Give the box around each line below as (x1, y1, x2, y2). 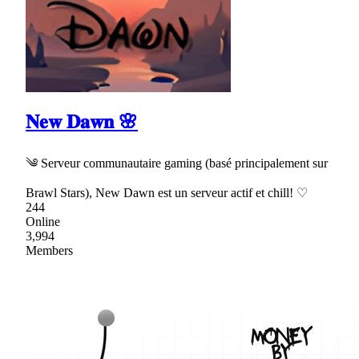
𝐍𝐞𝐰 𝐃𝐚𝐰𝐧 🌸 (26, 111, 138, 132)
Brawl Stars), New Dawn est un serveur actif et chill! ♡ (26, 185, 308, 200)
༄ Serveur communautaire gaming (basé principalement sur (26, 155, 328, 170)
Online (26, 214, 60, 228)
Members (26, 243, 73, 257)
